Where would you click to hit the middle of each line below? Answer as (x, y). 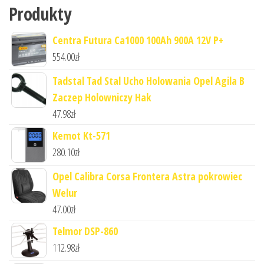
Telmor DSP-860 (85, 231)
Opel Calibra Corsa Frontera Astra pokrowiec (147, 176)
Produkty (40, 14)
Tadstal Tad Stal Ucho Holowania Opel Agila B (148, 80)
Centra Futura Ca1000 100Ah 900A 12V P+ (138, 40)
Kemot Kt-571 (81, 135)
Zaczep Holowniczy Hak (102, 97)
